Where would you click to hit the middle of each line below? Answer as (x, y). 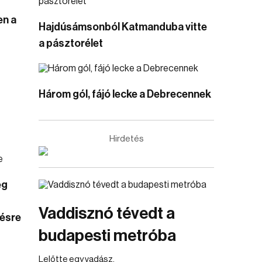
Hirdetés (126, 139)
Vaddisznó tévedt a (107, 213)
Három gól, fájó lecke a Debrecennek (125, 94)
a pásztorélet (71, 43)
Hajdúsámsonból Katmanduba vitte (123, 27)
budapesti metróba (107, 236)
